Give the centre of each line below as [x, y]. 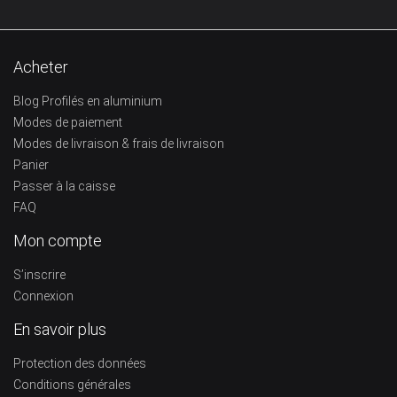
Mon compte [58, 240]
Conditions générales [72, 384]
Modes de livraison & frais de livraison [119, 143]
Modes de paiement [68, 122]
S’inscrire [39, 274]
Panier [31, 164]
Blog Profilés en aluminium [88, 101]
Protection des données [80, 363]
